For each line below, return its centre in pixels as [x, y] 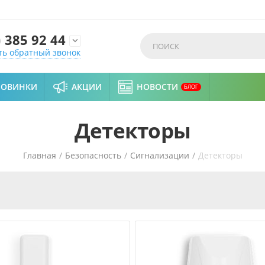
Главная [39, 155]
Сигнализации [159, 155]
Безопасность [93, 155]
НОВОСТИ [157, 87]
